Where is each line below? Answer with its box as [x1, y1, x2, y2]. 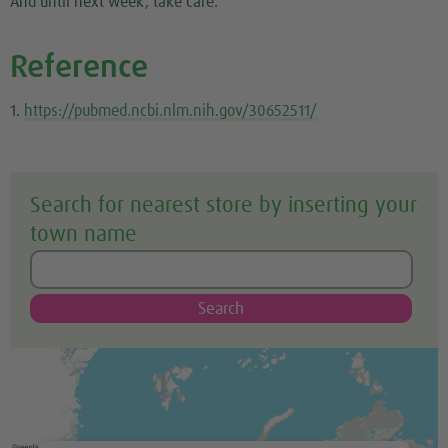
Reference [10, 52, 148, 85]
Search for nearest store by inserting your [30, 195, 417, 218]
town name [30, 224, 137, 247]
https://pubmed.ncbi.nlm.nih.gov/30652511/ [24, 103, 317, 120]
